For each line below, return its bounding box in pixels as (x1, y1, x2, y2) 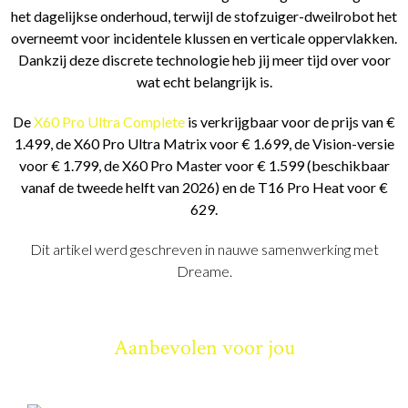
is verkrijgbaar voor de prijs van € (188, 113, 395, 131)
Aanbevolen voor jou (113, 333, 295, 362)
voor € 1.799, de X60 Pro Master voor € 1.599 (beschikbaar (18, 157, 390, 175)
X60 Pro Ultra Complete (34, 113, 188, 131)
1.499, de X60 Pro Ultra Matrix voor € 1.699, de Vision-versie (14, 135, 394, 153)
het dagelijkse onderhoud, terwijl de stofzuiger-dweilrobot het (11, 7, 397, 25)
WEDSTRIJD (174, 362, 240, 376)
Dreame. (176, 262, 232, 280)
